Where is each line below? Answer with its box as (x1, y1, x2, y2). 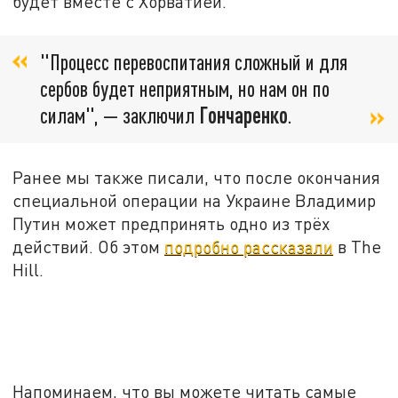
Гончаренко (199, 101, 288, 128)
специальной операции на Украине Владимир (12, 189, 377, 211)
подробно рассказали (164, 235, 334, 257)
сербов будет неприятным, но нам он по (40, 75, 330, 101)
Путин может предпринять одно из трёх (12, 212, 330, 234)
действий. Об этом (12, 235, 165, 257)
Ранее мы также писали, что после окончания (12, 166, 381, 187)
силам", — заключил (40, 101, 199, 128)
